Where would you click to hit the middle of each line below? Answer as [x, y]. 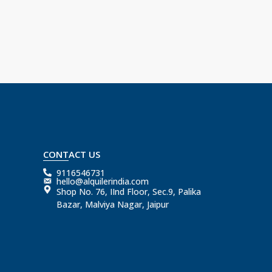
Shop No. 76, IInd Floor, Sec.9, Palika [129, 192]
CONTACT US [72, 155]
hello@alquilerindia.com [103, 182]
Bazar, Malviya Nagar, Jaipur [113, 205]
